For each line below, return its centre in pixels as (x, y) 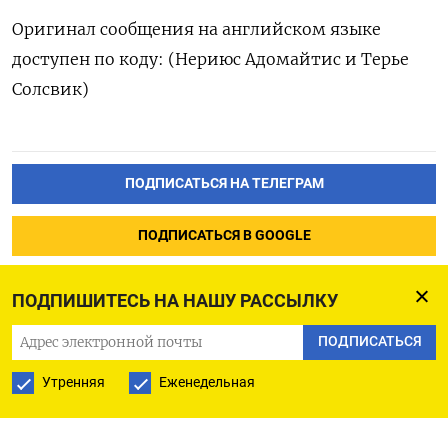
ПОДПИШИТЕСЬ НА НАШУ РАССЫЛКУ (175, 300)
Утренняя (73, 382)
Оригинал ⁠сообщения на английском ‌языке (196, 28)
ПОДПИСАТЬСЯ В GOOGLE (224, 235)
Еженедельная (207, 382)
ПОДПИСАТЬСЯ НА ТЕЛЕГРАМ (224, 183)
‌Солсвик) (50, 88)
